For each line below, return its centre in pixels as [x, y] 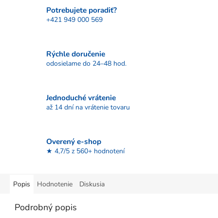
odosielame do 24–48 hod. [86, 63]
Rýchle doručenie [76, 54]
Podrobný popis [46, 208]
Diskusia [92, 184]
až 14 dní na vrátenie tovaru [88, 107]
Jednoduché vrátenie [81, 97]
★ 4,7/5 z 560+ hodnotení [85, 151]
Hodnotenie [55, 184]
